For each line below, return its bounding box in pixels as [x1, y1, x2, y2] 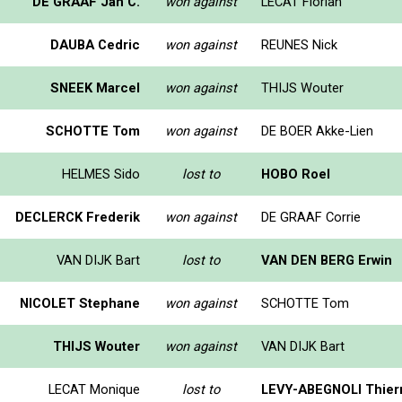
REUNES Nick [261, 36, 337, 53]
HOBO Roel [261, 165, 330, 182]
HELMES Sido [62, 165, 140, 182]
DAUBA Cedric [50, 36, 140, 53]
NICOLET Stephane [20, 294, 140, 311]
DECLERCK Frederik [15, 208, 140, 225]
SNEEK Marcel [50, 79, 140, 96]
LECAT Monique [48, 380, 140, 398]
